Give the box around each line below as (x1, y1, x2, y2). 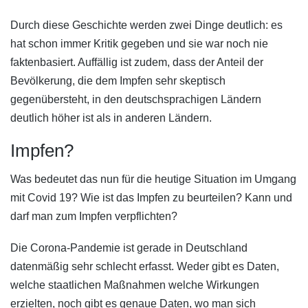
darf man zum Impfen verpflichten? (10, 210, 177, 222)
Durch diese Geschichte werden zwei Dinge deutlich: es (10, 19, 283, 32)
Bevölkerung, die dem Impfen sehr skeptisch (10, 75, 225, 87)
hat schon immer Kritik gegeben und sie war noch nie (10, 38, 268, 50)
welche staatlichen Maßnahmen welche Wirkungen (10, 279, 259, 291)
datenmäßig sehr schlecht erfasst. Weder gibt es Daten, (10, 261, 279, 273)
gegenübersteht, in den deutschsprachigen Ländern (10, 93, 261, 106)
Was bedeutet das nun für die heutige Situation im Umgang (10, 173, 296, 185)
